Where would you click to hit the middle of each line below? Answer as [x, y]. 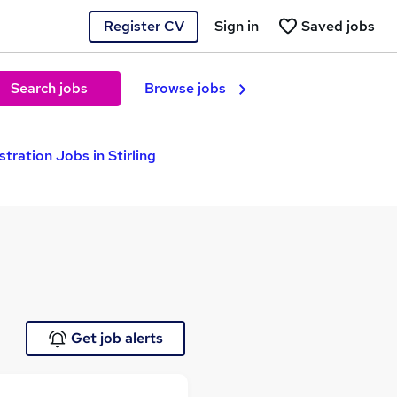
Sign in [237, 26]
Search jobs [49, 88]
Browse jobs [185, 88]
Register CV [144, 26]
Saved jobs [338, 26]
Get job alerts [117, 338]
